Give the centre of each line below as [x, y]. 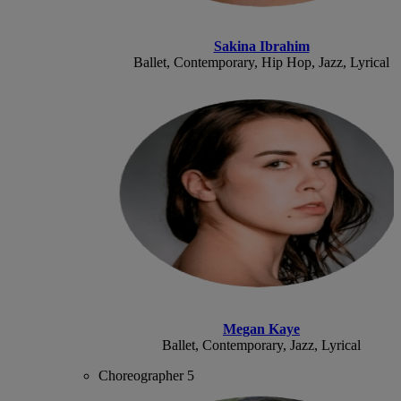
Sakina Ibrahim [261, 46]
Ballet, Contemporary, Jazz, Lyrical [261, 345]
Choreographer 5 [147, 375]
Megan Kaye [261, 328]
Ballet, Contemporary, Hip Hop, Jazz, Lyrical [261, 62]
